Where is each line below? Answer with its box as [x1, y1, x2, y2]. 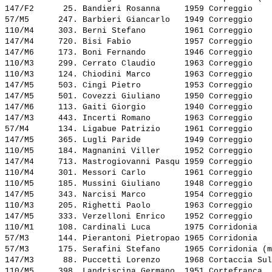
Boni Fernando [83, 48, 180, 58]
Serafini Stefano [83, 245, 180, 254]
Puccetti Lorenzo [83, 256, 180, 265]
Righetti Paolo [83, 201, 180, 211]
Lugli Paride [83, 135, 180, 145]
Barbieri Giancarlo [83, 15, 180, 25]
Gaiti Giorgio [83, 103, 180, 112]
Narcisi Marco [83, 190, 180, 200]
